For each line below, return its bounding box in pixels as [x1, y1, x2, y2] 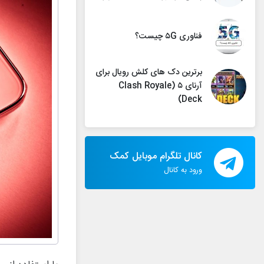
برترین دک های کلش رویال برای [95, 65, 202, 80]
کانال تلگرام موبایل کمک [110, 148, 202, 164]
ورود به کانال [164, 164, 202, 177]
